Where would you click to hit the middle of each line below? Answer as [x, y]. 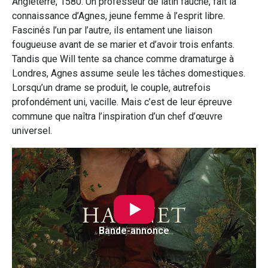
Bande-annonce [134, 231]
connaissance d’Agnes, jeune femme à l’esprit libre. [118, 16]
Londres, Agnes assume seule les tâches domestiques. [129, 74]
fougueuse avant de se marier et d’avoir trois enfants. [123, 45]
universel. [32, 131]
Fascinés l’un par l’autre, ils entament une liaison [112, 31]
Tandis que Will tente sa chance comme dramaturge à [123, 59]
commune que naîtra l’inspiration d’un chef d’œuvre [117, 117]
